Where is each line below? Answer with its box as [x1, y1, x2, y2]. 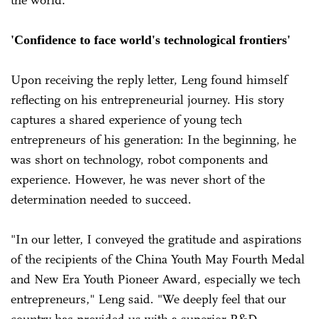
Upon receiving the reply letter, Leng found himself [11, 71, 288, 88]
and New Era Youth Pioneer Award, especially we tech [11, 271, 300, 287]
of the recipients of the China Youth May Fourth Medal [11, 251, 305, 267]
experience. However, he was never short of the [11, 171, 265, 187]
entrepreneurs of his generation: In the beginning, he [11, 131, 296, 147]
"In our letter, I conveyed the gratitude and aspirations [11, 231, 302, 247]
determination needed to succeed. [11, 191, 192, 207]
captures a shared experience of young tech [11, 111, 242, 127]
